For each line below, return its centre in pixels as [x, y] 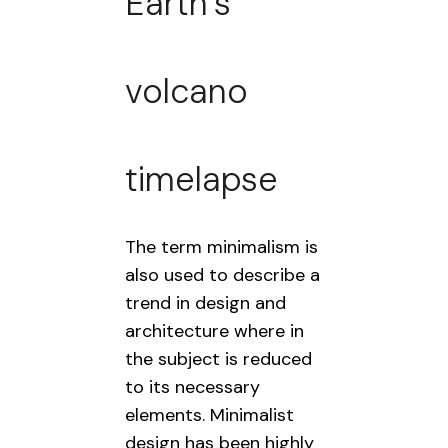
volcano [186, 91]
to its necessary [192, 387]
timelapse [201, 179]
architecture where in [214, 331]
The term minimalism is [221, 247]
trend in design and [205, 303]
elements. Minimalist [209, 415]
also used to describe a [222, 275]
